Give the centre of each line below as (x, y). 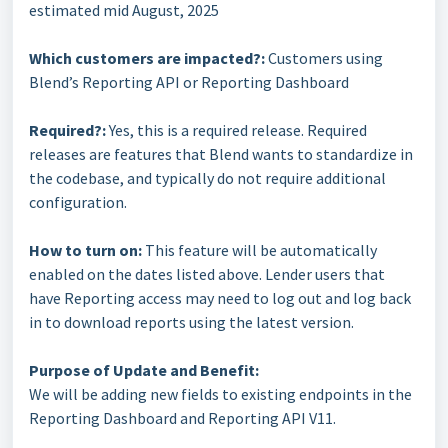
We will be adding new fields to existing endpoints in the (220, 394)
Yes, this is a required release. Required (236, 130)
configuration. (79, 202)
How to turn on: (87, 250)
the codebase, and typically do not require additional (207, 178)
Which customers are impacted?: (147, 58)
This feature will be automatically (261, 250)
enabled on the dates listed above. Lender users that (207, 274)
